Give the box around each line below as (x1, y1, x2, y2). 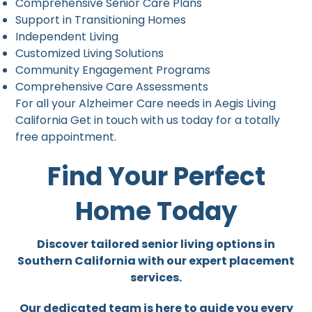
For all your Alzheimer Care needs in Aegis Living (15, 95, 276, 111)
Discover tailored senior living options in (37, 235, 275, 252)
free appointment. (15, 128, 117, 145)
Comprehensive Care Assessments (15, 78, 209, 95)
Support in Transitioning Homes (15, 11, 187, 28)
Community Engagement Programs (15, 61, 211, 78)
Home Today (75, 193, 237, 229)
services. (130, 269, 182, 286)
